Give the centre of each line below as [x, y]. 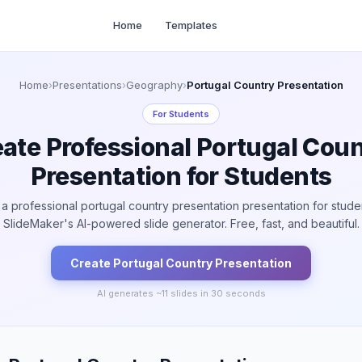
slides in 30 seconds [217, 293]
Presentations [87, 85]
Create [92, 263]
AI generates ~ [129, 293]
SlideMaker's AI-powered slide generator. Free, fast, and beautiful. [181, 223]
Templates [192, 25]
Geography [154, 85]
